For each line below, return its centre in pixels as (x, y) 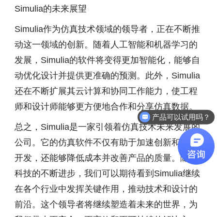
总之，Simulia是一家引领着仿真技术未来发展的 (107, 127)
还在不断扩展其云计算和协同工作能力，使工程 (106, 91)
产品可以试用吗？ (181, 117)
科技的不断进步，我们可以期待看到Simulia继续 (107, 173)
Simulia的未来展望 (51, 9)
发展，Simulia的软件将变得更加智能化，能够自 (107, 60)
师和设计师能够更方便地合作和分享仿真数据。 (106, 107)
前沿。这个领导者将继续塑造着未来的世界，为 (106, 204)
